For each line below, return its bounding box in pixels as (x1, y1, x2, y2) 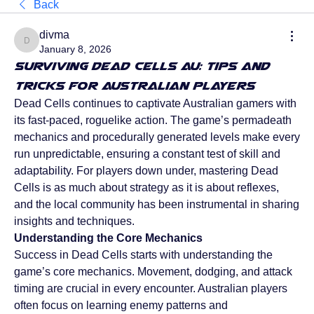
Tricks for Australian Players (14, 79, 254, 93)
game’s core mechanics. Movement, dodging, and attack (14, 266, 292, 278)
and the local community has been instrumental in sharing (14, 198, 299, 211)
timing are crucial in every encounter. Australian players (14, 282, 287, 295)
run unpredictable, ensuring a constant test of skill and (14, 148, 280, 161)
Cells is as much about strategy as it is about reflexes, (14, 182, 279, 194)
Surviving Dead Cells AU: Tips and (14, 60, 269, 73)
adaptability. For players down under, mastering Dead (14, 165, 278, 177)
